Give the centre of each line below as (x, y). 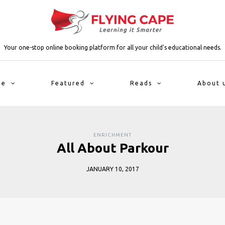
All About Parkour (113, 148)
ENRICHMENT (113, 135)
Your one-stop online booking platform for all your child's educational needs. (113, 47)
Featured (68, 83)
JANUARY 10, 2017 (113, 169)
